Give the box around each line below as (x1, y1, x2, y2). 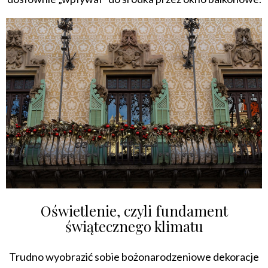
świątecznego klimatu (65, 216, 203, 236)
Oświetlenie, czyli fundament (40, 200, 228, 220)
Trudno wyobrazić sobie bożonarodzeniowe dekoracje (9, 249, 259, 263)
